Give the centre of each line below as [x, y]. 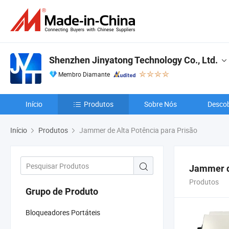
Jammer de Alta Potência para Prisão [138, 130]
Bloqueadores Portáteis [63, 212]
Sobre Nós [161, 104]
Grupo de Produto [62, 191]
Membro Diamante [84, 74]
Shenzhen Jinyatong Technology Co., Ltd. [133, 60]
